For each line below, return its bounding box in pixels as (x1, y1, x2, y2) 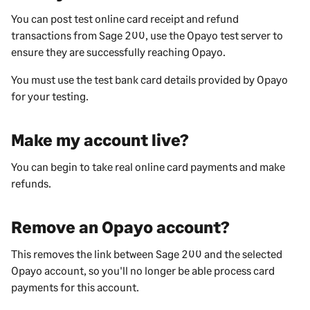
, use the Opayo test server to (145, 28, 283, 42)
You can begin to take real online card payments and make (11, 159, 285, 173)
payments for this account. (11, 280, 139, 293)
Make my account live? (11, 129, 189, 149)
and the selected (202, 246, 282, 260)
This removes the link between (11, 246, 156, 260)
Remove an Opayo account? (11, 216, 230, 237)
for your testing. (11, 89, 89, 102)
